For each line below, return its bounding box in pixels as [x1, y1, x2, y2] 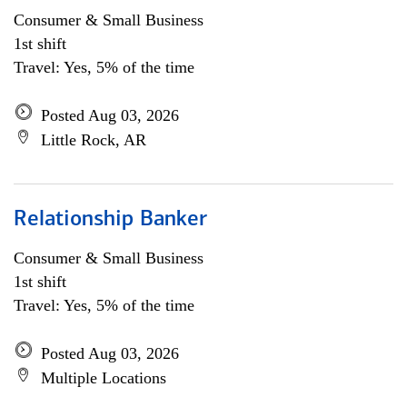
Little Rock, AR [41, 131, 146, 149]
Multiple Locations [41, 369, 166, 387]
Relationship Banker [14, 209, 207, 231]
